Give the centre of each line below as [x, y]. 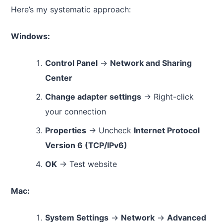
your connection [75, 111]
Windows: [30, 36]
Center [58, 78]
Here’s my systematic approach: [71, 9]
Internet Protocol [166, 130]
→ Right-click [167, 96]
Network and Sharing [151, 63]
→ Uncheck [110, 130]
